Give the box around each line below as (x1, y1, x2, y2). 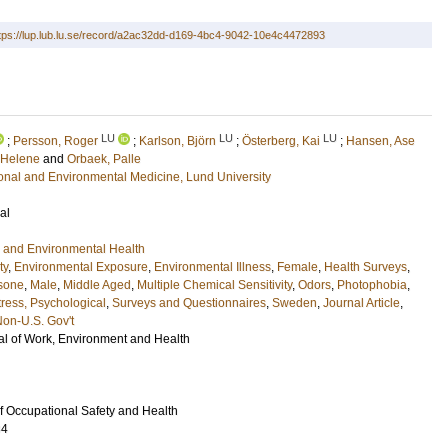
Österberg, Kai (242, 134, 320, 148)
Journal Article (323, 296, 400, 310)
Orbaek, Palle (67, 152, 141, 166)
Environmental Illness (154, 260, 271, 274)
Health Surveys (324, 260, 407, 274)
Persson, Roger (13, 134, 98, 148)
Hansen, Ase (346, 134, 415, 148)
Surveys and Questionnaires (112, 296, 266, 310)
